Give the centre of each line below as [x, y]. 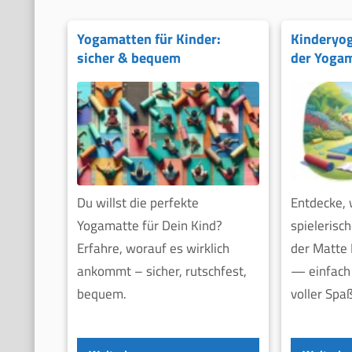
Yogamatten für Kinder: [148, 39]
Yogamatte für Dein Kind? [149, 226]
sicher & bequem [128, 58]
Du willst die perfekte [137, 203]
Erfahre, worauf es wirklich [153, 249]
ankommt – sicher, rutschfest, [161, 271]
